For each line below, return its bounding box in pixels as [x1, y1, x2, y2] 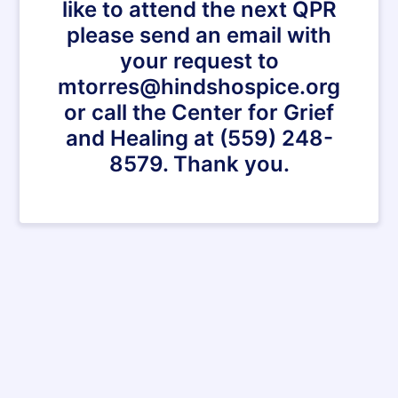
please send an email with [67, 22, 331, 48]
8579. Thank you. [108, 151, 290, 177]
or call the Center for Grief [64, 99, 334, 125]
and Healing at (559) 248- [65, 125, 333, 151]
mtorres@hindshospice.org [58, 74, 340, 99]
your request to [119, 48, 279, 74]
